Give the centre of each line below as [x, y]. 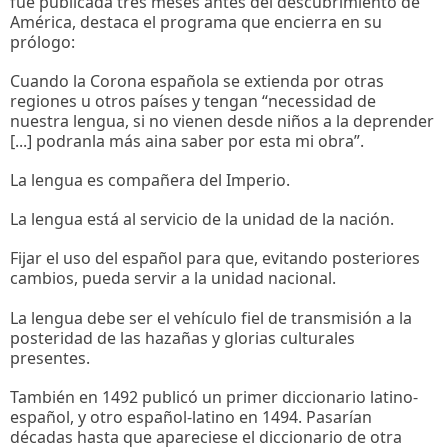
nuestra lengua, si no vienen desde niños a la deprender [222, 120]
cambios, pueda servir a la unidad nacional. [173, 278]
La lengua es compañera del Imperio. [150, 179]
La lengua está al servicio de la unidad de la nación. [202, 219]
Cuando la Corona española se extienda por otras [197, 80]
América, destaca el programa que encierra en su [196, 21]
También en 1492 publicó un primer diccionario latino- [214, 396]
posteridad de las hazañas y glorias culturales [182, 337]
